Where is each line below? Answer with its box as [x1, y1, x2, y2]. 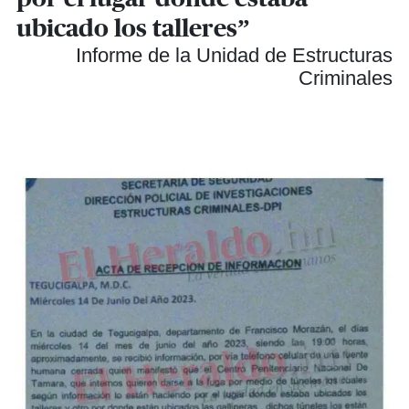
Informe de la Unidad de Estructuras [76, 43, 393, 67]
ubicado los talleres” [16, 16, 250, 41]
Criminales [299, 66, 393, 89]
